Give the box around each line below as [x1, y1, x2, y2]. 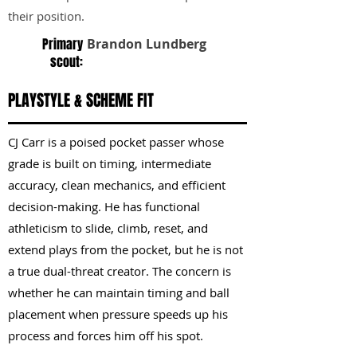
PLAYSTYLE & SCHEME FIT [8, 88, 154, 112]
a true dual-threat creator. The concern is [8, 263, 231, 279]
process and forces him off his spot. [8, 328, 203, 343]
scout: [50, 53, 83, 71]
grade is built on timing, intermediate [8, 155, 211, 171]
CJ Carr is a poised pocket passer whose [8, 134, 224, 150]
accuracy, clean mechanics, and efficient [8, 177, 226, 193]
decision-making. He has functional [8, 198, 200, 214]
